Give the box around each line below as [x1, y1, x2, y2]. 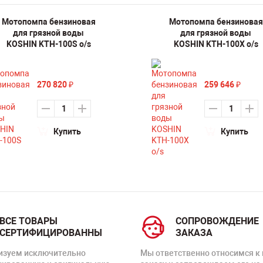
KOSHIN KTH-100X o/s [173, 39, 258, 49]
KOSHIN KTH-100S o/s [6, 39, 91, 49]
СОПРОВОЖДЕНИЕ [176, 215, 259, 227]
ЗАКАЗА [176, 227, 213, 238]
